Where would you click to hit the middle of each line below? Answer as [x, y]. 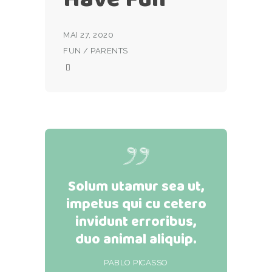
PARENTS [109, 51]
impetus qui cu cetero [136, 204]
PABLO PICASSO [136, 263]
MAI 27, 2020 [89, 35]
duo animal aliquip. [136, 239]
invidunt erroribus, [136, 222]
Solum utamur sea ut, [136, 186]
